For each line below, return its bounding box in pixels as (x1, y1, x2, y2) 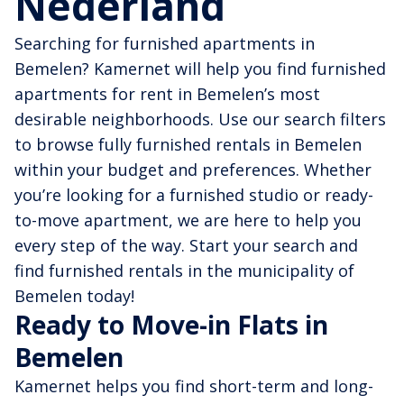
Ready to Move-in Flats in (14, 308, 328, 343)
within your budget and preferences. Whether (14, 159, 372, 181)
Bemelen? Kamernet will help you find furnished (14, 58, 386, 80)
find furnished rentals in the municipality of (14, 260, 354, 282)
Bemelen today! (14, 285, 134, 308)
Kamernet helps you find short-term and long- (14, 375, 373, 398)
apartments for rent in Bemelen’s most (14, 83, 320, 106)
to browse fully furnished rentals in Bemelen (14, 133, 362, 156)
